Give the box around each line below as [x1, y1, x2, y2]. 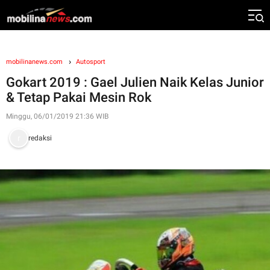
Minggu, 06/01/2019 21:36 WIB [6, 112, 108, 121]
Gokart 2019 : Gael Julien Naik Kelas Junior [6, 75, 264, 90]
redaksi [28, 133, 54, 142]
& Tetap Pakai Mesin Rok [6, 90, 151, 105]
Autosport [76, 58, 105, 66]
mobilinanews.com [6, 58, 63, 66]
